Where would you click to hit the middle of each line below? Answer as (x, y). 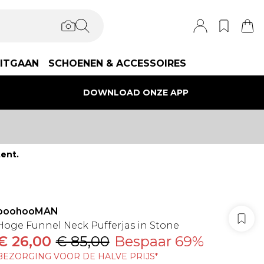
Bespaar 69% (159, 241)
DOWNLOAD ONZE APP (136, 92)
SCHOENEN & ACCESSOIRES (117, 63)
